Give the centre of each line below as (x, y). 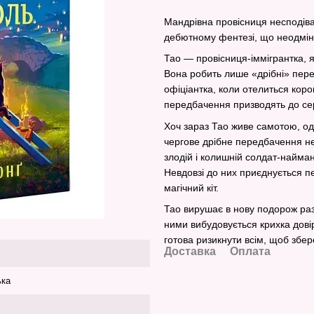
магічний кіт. (191, 187)
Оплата (250, 252)
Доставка (190, 252)
